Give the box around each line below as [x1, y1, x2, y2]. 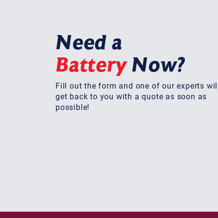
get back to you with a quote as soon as [55, 91, 207, 101]
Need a [55, 31, 123, 54]
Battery [55, 53, 127, 76]
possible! [55, 101, 90, 112]
